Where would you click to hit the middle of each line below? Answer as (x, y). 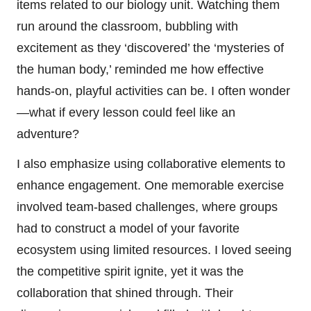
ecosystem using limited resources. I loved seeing (154, 250)
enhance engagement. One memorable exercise (150, 185)
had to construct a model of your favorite (128, 228)
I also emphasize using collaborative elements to (151, 163)
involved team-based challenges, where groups (147, 207)
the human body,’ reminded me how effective (140, 69)
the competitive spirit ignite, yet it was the (130, 271)
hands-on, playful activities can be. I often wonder (153, 91)
